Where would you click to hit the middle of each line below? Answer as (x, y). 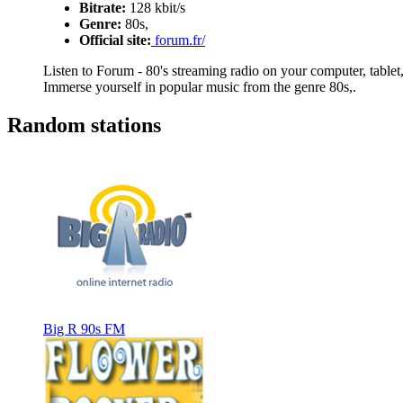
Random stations (84, 125)
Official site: (115, 40)
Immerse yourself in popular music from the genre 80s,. (200, 87)
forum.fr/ (178, 40)
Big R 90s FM (84, 328)
